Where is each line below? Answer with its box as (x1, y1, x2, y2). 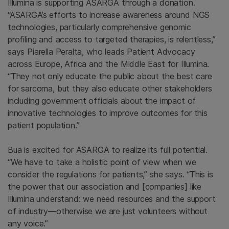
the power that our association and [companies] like (8, 181, 202, 192)
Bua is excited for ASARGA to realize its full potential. (8, 144, 208, 155)
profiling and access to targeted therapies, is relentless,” (8, 34, 216, 44)
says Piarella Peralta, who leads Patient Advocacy (8, 46, 195, 57)
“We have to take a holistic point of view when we (8, 156, 196, 167)
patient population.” (8, 120, 80, 130)
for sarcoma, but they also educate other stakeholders (8, 83, 212, 94)
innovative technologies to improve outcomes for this (8, 107, 208, 118)
